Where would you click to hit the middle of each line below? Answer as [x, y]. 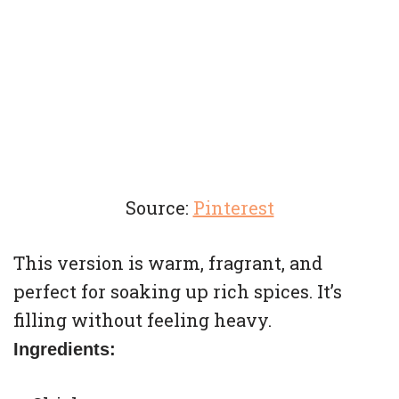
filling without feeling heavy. [142, 320]
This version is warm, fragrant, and [168, 263]
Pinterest [233, 208]
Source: [159, 208]
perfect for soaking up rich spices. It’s [178, 292]
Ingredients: [65, 350]
